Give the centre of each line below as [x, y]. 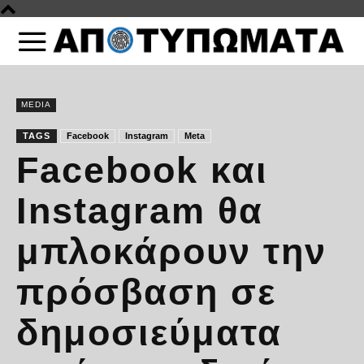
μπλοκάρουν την [171, 251]
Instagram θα [140, 210]
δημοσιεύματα [149, 332]
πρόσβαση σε [146, 292]
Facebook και [142, 170]
